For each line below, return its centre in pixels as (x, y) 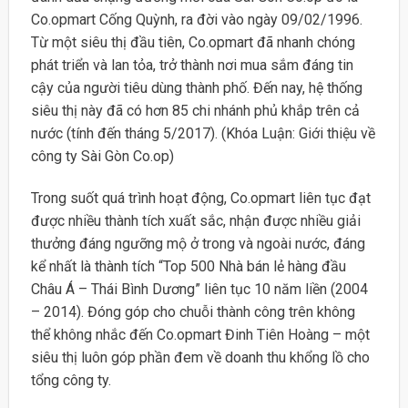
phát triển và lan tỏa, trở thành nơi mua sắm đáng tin (192, 66)
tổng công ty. (71, 381)
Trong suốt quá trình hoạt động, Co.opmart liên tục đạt (200, 199)
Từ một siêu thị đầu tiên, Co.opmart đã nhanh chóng (193, 43)
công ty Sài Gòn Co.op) (102, 157)
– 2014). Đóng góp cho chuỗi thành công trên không (193, 312)
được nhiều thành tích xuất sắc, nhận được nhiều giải (195, 221)
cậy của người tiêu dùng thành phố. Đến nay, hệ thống (196, 88)
